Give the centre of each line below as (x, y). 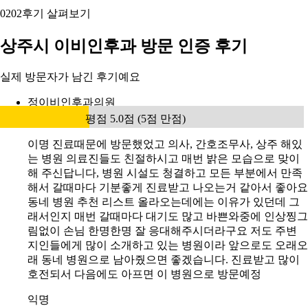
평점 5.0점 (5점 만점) (135, 119)
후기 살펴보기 (56, 13)
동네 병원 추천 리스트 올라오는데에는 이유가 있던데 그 (164, 202)
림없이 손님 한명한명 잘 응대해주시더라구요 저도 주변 (162, 231)
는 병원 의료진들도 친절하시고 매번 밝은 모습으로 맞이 (164, 159)
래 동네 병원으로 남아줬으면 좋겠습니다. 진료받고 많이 (164, 260)
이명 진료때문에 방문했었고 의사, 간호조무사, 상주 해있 (165, 144)
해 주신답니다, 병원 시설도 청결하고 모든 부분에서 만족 (165, 173)
